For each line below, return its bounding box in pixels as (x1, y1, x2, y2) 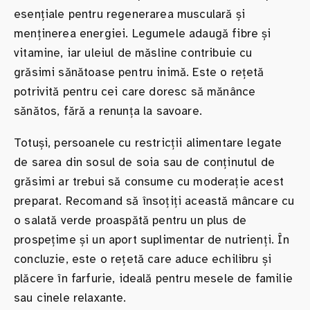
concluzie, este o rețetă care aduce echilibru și (14, 251, 272, 266)
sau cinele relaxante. (14, 290, 127, 305)
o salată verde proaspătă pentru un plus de (14, 212, 247, 228)
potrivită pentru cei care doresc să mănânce (14, 84, 256, 99)
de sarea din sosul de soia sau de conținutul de (14, 154, 275, 170)
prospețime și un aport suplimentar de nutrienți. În (14, 232, 289, 247)
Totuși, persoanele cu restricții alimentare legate (14, 135, 282, 150)
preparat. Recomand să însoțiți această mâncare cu (14, 193, 295, 208)
